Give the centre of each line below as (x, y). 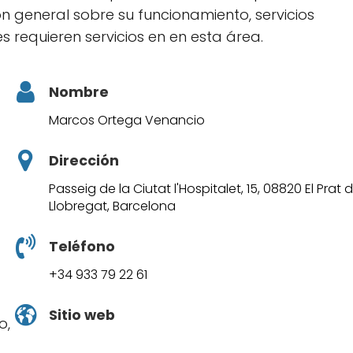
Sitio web (82, 315)
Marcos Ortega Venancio (127, 121)
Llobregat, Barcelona (113, 206)
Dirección (84, 161)
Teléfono (82, 247)
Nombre (79, 93)
